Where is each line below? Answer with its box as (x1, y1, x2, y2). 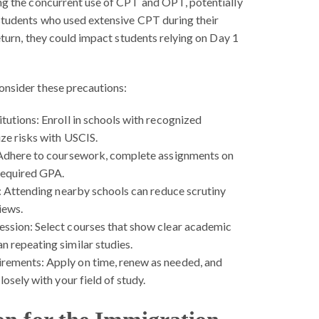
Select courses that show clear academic (33, 219, 232, 233)
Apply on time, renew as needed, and (44, 254, 222, 268)
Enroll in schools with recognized (39, 112, 202, 126)
